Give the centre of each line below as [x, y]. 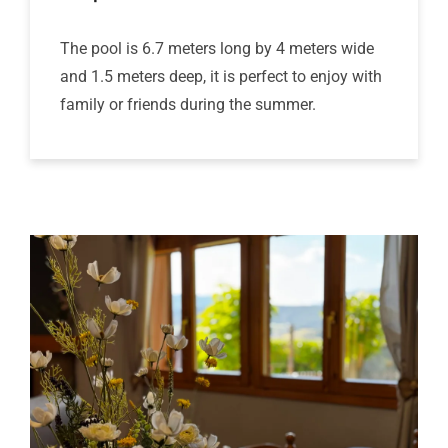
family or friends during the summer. [188, 104]
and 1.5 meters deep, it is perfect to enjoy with [221, 76]
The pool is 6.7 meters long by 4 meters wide [217, 48]
